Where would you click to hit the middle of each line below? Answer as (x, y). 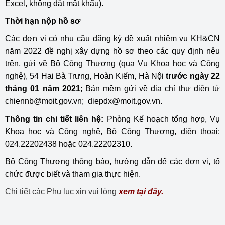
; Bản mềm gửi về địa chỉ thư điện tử (150, 89)
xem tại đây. (141, 192)
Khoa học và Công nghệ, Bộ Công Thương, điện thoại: (113, 131)
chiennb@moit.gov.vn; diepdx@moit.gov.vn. (84, 101)
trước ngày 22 (193, 76)
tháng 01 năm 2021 (43, 89)
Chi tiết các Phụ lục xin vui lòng (62, 192)
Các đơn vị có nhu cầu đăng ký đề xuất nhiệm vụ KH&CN (113, 38)
